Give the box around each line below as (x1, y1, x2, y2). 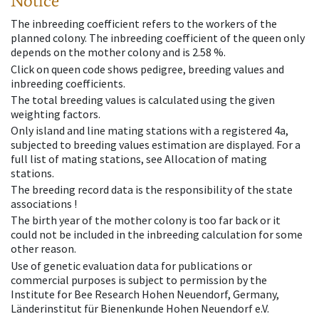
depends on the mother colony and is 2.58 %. (11, 45, 226, 60)
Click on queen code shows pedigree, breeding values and (11, 61, 284, 76)
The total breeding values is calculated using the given (11, 92, 275, 107)
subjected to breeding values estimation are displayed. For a (11, 137, 300, 152)
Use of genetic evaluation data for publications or (11, 258, 252, 273)
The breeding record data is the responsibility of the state (11, 182, 293, 197)
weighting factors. (11, 106, 100, 121)
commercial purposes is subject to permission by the (11, 272, 267, 287)
